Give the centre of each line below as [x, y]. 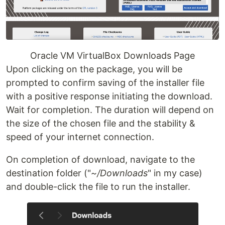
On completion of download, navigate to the [100, 159]
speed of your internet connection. [80, 137]
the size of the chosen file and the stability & [101, 123]
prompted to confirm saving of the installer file [105, 82]
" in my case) [175, 173]
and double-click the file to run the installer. [98, 186]
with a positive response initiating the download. [109, 96]
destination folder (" [48, 173]
